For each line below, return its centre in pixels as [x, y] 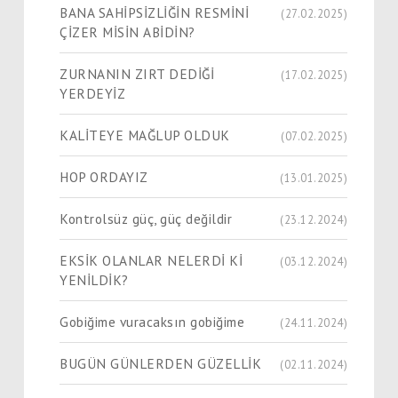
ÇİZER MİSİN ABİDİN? [127, 32]
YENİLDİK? [94, 279]
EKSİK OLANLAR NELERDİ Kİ [151, 260]
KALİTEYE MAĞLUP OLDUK [145, 135]
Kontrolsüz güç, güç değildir [146, 218]
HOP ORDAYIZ [104, 176]
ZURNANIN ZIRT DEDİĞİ [137, 73]
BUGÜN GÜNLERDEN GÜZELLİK [160, 363]
